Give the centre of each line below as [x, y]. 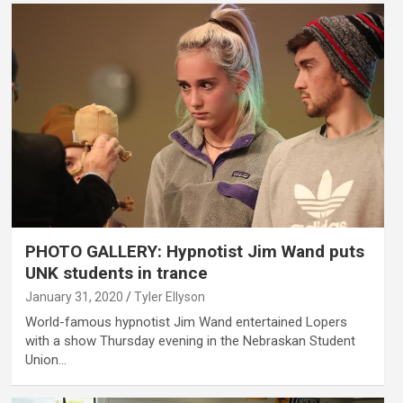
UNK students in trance [116, 273]
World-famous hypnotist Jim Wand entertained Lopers [186, 322]
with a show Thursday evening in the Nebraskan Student [190, 340]
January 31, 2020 [74, 296]
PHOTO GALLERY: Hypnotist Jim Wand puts [194, 251]
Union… [45, 359]
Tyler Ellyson [169, 296]
